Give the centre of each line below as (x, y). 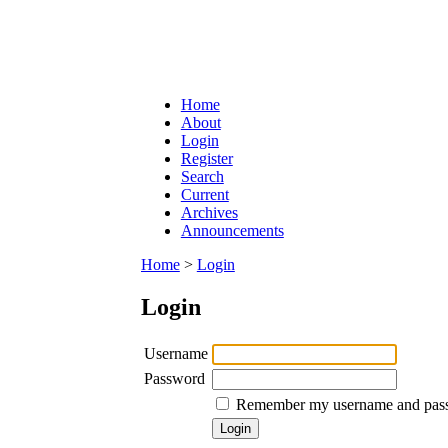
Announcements (232, 230)
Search (202, 176)
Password (174, 378)
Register (206, 158)
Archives (209, 212)
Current (204, 194)
